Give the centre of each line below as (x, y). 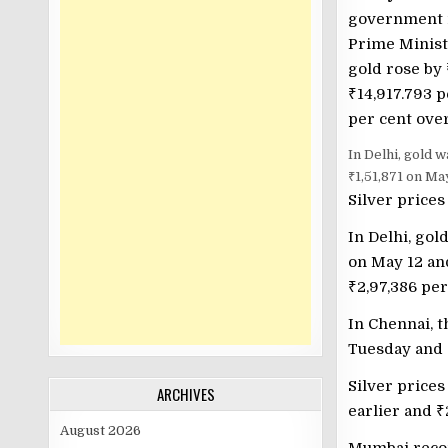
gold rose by (396, 69)
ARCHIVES (185, 394)
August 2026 (101, 430)
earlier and (391, 411)
